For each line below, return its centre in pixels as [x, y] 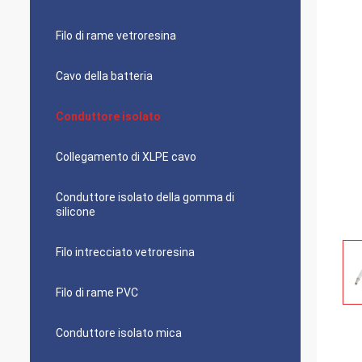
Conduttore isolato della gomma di [145, 197]
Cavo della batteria [104, 76]
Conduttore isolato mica [119, 333]
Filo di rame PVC [97, 293]
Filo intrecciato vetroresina [125, 252]
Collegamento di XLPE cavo [126, 157]
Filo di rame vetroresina [116, 36]
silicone [76, 212]
